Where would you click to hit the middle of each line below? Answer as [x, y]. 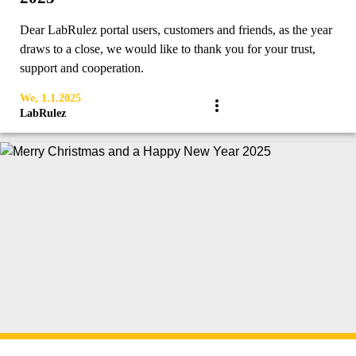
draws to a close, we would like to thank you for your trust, [168, 49]
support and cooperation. [82, 68]
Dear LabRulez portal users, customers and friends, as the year [176, 30]
